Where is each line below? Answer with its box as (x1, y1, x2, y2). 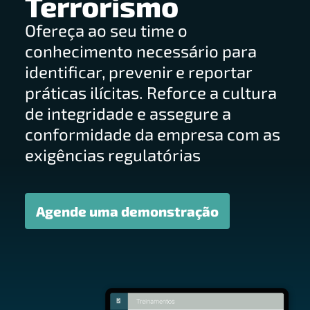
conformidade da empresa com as (24, 124, 280, 145)
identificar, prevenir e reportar (24, 62, 252, 82)
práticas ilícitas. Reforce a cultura (24, 82, 277, 103)
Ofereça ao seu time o (24, 20, 188, 41)
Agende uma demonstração (35, 203, 219, 220)
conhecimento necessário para (24, 41, 257, 62)
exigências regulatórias (24, 145, 201, 165)
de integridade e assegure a (24, 103, 231, 124)
